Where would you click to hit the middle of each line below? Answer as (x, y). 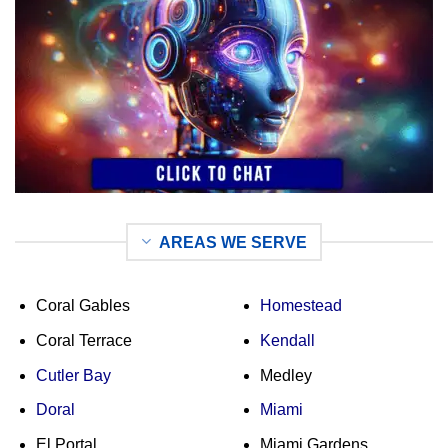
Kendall (287, 341)
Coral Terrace (83, 341)
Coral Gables (82, 306)
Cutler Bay (73, 375)
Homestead (300, 306)
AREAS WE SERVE (233, 242)
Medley (285, 375)
